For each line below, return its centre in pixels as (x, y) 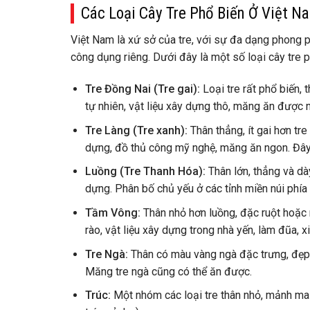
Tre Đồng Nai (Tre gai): (142, 89)
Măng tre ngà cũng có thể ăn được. (168, 271)
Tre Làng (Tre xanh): (136, 130)
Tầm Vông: (112, 212)
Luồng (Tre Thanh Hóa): (145, 172)
